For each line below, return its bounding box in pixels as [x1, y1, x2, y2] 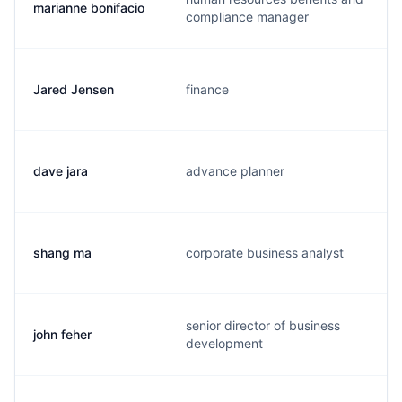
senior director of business [186, 318, 340, 333]
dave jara [33, 163, 88, 179]
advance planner [186, 163, 284, 179]
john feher [33, 327, 92, 342]
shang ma [33, 245, 92, 260]
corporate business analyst [186, 245, 344, 260]
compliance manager [186, 9, 309, 24]
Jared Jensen [33, 82, 114, 97]
